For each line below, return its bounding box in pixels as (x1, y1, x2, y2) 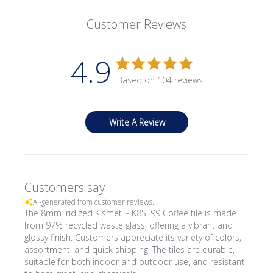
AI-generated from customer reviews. (33, 197, 155, 207)
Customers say (24, 179, 105, 196)
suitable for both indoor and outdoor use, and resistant (24, 256, 245, 268)
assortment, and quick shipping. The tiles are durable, (24, 244, 235, 255)
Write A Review (108, 116, 165, 128)
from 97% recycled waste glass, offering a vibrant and (24, 219, 233, 231)
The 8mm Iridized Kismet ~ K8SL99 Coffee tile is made (24, 207, 237, 219)
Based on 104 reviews (116, 74, 203, 86)
